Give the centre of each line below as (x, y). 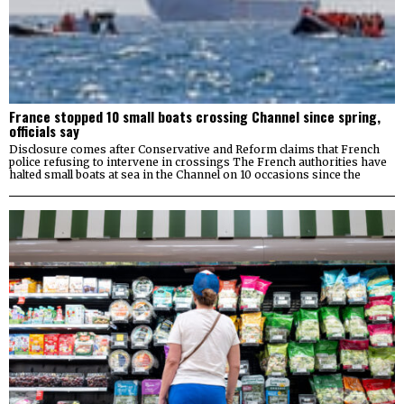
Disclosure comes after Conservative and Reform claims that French (194, 149)
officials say (44, 130)
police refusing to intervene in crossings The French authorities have (198, 161)
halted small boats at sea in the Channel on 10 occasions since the (185, 174)
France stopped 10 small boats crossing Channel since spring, (195, 116)
